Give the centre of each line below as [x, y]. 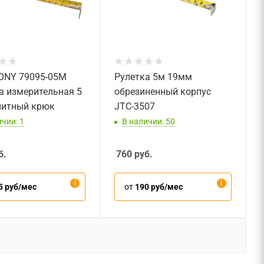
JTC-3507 [134, 107]
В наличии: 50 [148, 121]
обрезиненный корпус [162, 92]
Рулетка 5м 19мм [153, 77]
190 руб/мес [159, 187]
